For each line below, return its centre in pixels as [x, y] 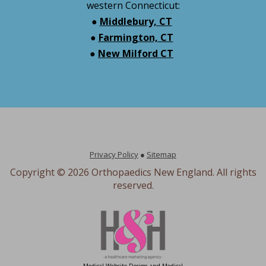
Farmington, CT [136, 37]
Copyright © [39, 172]
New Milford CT [136, 53]
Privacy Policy [114, 154]
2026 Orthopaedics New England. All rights [162, 172]
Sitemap [161, 154]
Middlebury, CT [136, 21]
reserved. [133, 185]
